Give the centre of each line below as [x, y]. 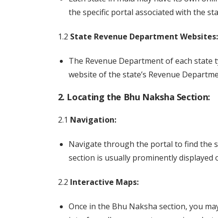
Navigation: [93, 120]
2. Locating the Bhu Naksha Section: [134, 97]
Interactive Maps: [104, 182]
